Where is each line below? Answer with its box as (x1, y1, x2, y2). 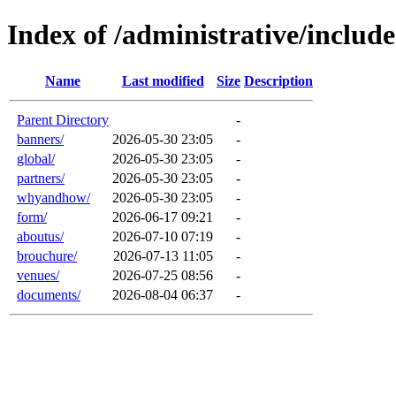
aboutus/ (17, 228, 64, 244)
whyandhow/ (17, 189, 90, 205)
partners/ (17, 170, 65, 186)
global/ (17, 150, 55, 166)
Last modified (121, 72, 204, 88)
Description (244, 72, 313, 88)
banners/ (17, 131, 64, 147)
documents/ (17, 286, 80, 302)
